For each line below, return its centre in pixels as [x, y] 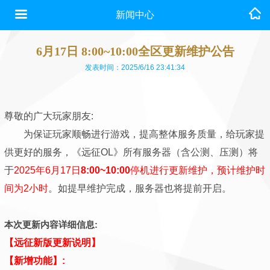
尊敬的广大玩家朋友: [49, 116]
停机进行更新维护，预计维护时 [198, 170]
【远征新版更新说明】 [52, 243]
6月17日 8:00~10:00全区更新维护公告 [135, 51]
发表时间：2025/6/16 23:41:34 [135, 67]
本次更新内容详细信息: [51, 224]
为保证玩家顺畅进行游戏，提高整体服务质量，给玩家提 [134, 134]
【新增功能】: [35, 261]
